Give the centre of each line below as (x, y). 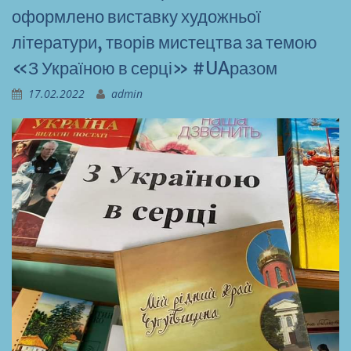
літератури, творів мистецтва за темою (165, 43)
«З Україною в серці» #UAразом (145, 69)
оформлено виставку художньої (136, 17)
